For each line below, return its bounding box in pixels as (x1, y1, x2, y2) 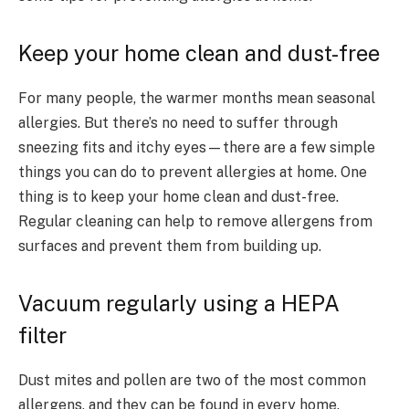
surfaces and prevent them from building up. (18, 236, 321, 255)
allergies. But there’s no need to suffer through (18, 113, 338, 131)
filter (18, 322, 67, 349)
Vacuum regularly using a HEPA (18, 290, 340, 317)
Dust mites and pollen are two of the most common (18, 372, 366, 390)
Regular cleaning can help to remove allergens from (18, 212, 372, 230)
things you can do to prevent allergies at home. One (18, 163, 367, 181)
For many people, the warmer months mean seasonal (18, 89, 375, 107)
